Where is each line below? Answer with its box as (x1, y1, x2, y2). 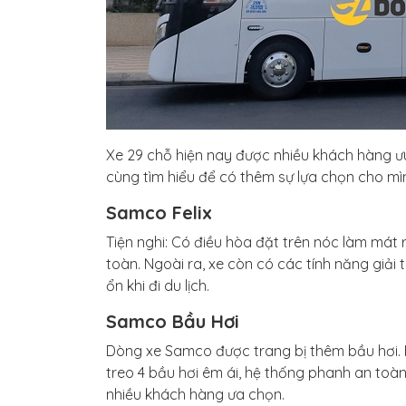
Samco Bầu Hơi (106, 310, 239, 333)
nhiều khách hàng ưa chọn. (106, 385, 285, 404)
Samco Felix (106, 201, 212, 225)
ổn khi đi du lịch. (106, 276, 209, 295)
